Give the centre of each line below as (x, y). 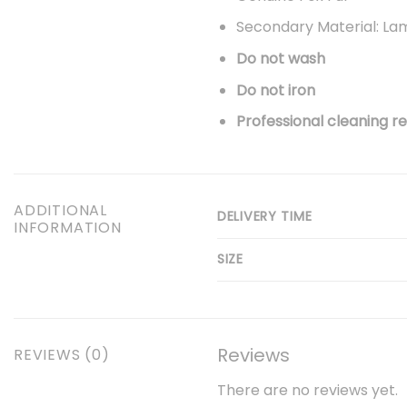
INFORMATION (68, 228)
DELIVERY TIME (265, 217)
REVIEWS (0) (62, 355)
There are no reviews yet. (308, 391)
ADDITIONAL (61, 211)
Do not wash (280, 59)
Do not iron (275, 90)
